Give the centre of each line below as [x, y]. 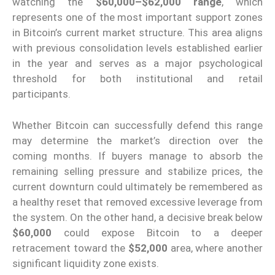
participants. [41, 94]
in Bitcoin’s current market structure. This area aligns [137, 33]
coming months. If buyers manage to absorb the [137, 156]
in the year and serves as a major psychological [137, 64]
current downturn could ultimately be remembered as [137, 186]
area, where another [215, 248]
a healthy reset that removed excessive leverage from [137, 202]
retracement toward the [70, 248]
